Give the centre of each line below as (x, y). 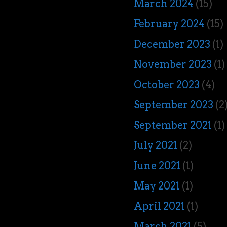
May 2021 (157, 186)
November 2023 (173, 64)
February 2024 (169, 24)
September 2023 (174, 105)
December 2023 (172, 44)
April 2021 (160, 206)
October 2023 (167, 85)
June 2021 (157, 166)
